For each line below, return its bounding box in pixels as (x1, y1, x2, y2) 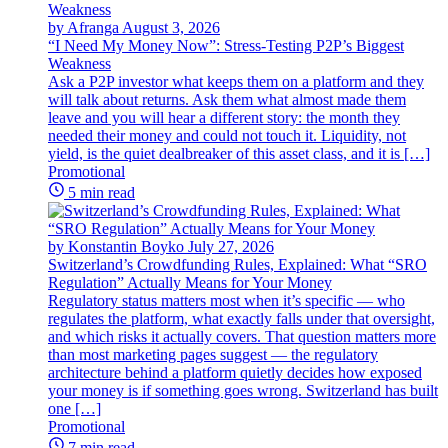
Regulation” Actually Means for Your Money (48, 273, 332, 291)
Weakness (48, 54, 111, 72)
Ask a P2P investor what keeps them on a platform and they (48, 72, 424, 90)
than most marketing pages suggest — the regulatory (48, 345, 378, 363)
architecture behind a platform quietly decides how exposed (48, 363, 422, 381)
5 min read (68, 183, 135, 201)
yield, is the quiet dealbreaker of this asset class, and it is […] (48, 144, 430, 162)
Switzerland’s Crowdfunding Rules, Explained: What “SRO (48, 255, 427, 273)
